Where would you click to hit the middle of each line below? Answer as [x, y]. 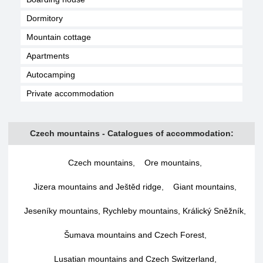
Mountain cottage [59, 37]
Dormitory [45, 18]
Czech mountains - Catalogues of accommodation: [131, 133]
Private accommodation [70, 93]
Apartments [48, 56]
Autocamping [51, 75]
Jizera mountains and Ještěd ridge [97, 187]
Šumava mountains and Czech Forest [134, 235]
